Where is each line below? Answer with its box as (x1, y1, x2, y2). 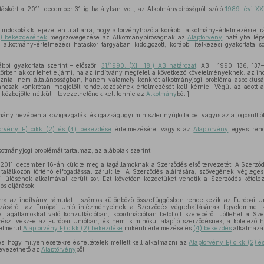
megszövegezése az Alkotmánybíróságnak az (47, 34, 188, 41)
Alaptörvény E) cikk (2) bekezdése (22, 225, 123, 232)
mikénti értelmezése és (122, 225, 193, 232)
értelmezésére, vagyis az (111, 126, 194, 133)
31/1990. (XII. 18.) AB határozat (101, 62, 196, 69)
